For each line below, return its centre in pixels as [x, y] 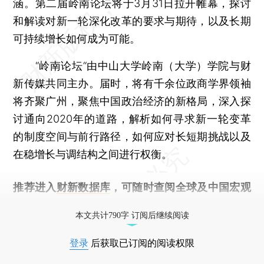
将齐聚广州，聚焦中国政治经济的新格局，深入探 [132, 101]
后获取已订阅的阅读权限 [141, 243]
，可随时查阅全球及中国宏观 [181, 187]
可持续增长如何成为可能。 [77, 38]
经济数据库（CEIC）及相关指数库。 [100, 204]
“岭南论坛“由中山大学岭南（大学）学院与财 [132, 65]
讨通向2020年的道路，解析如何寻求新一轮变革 [132, 118]
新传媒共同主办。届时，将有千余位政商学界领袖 [132, 83]
